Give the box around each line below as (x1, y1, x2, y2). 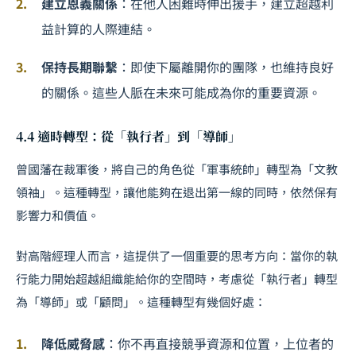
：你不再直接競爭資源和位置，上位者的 (105, 333, 334, 353)
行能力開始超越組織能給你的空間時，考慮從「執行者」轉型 (16, 269, 338, 287)
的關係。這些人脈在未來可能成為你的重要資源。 (41, 82, 321, 102)
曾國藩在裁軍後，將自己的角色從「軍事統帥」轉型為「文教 (16, 160, 338, 177)
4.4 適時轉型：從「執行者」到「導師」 (16, 126, 241, 145)
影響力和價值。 (16, 206, 99, 223)
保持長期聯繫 (41, 56, 118, 76)
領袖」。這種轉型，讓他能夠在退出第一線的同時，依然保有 (16, 183, 338, 200)
